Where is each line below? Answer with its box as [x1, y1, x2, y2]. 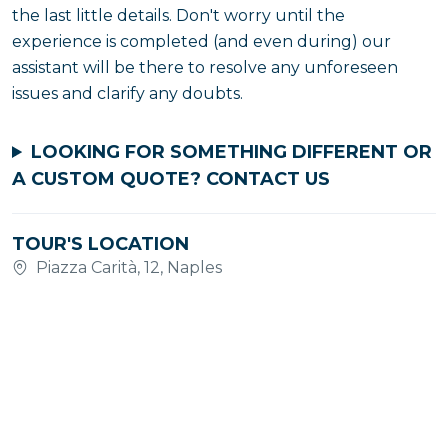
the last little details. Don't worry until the [12, 6, 345, 25]
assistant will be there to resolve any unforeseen [12, 58, 398, 77]
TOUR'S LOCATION [12, 233, 189, 255]
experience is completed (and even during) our [12, 32, 391, 51]
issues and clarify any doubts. [12, 84, 243, 103]
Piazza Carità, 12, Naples [36, 258, 222, 277]
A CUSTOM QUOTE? [12, 168, 206, 190]
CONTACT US [206, 168, 330, 190]
